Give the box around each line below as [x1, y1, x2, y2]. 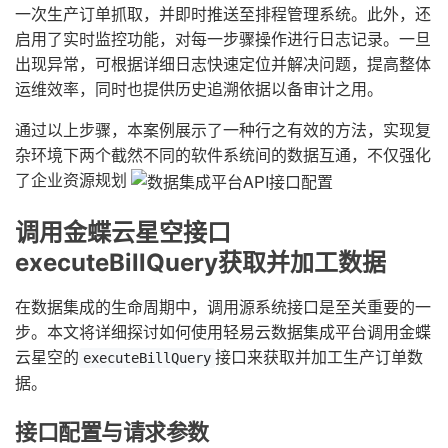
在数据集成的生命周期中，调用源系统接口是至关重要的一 [15, 295, 431, 319]
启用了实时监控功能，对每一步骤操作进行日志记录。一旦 [15, 27, 431, 50]
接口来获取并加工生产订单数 [215, 345, 423, 369]
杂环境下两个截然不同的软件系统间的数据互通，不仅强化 [15, 143, 431, 166]
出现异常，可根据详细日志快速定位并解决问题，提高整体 [15, 52, 431, 75]
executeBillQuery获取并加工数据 [15, 248, 386, 278]
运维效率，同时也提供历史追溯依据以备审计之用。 [15, 77, 383, 100]
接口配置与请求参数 [15, 419, 210, 446]
